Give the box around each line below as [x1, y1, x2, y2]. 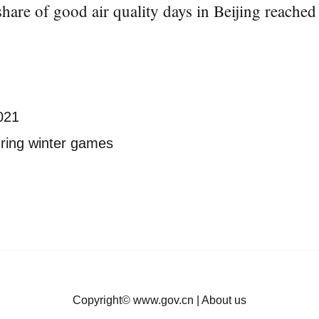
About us [202, 294, 246, 306]
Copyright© [73, 294, 133, 306]
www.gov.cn [133, 294, 194, 306]
